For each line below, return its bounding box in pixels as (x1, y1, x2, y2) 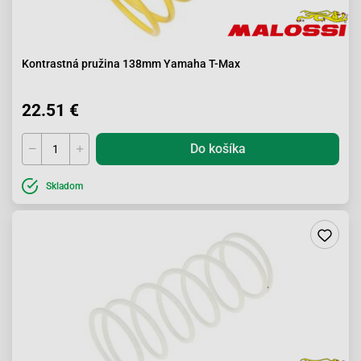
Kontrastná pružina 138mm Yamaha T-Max (22, 57, 240, 70)
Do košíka (189, 141, 246, 156)
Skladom (46, 180, 83, 192)
